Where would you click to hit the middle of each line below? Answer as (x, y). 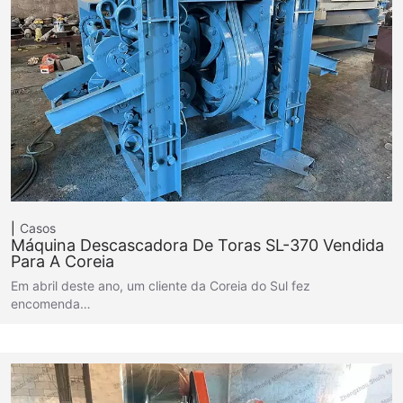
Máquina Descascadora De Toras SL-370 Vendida (197, 245)
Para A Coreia (63, 261)
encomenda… (51, 303)
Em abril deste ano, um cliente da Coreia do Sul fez (161, 285)
